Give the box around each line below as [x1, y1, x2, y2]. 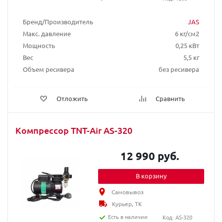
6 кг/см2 [175, 29, 199, 38]
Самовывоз [111, 188, 144, 196]
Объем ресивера [23, 65, 74, 73]
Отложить [56, 94, 88, 103]
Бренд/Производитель [23, 17, 93, 26]
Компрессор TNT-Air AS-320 [15, 124, 132, 136]
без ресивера [159, 65, 199, 73]
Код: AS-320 [162, 213, 192, 221]
